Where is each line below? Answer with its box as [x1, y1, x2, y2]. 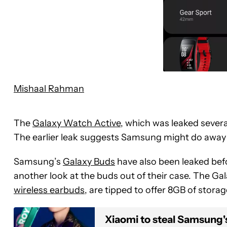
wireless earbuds [14, 184, 85, 196]
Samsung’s [14, 156, 63, 167]
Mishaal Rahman [14, 83, 84, 94]
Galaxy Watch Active [32, 117, 121, 129]
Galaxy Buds [63, 156, 115, 167]
